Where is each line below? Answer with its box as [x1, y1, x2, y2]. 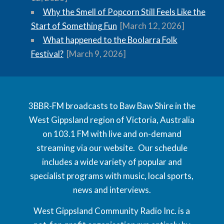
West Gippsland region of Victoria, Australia [29, 114, 195, 125]
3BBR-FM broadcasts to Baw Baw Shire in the [28, 100, 195, 111]
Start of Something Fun [30, 20, 117, 31]
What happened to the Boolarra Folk [42, 34, 177, 45]
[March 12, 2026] [119, 20, 184, 31]
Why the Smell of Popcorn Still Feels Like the [42, 6, 205, 17]
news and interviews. [72, 184, 151, 195]
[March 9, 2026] [66, 48, 126, 59]
